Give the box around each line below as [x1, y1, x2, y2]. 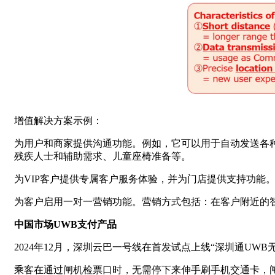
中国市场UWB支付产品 [14, 219, 117, 230]
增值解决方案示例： [14, 115, 103, 126]
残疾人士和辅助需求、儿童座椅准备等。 [14, 151, 191, 162]
